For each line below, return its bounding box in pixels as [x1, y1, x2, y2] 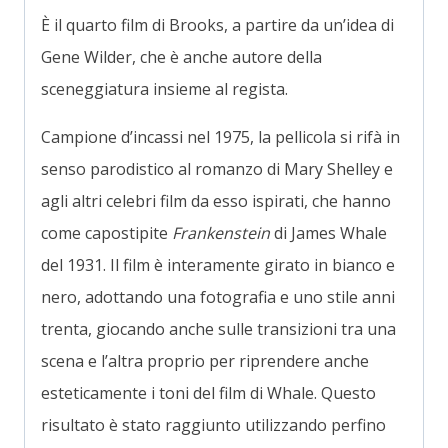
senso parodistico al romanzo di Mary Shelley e [41, 157, 393, 180]
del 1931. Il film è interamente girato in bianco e [41, 253, 395, 276]
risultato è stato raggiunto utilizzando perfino [41, 413, 386, 436]
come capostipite [41, 221, 172, 244]
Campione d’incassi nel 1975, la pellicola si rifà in [41, 125, 400, 148]
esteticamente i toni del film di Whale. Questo [41, 381, 376, 404]
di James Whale [270, 221, 387, 244]
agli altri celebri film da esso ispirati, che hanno [41, 189, 391, 212]
